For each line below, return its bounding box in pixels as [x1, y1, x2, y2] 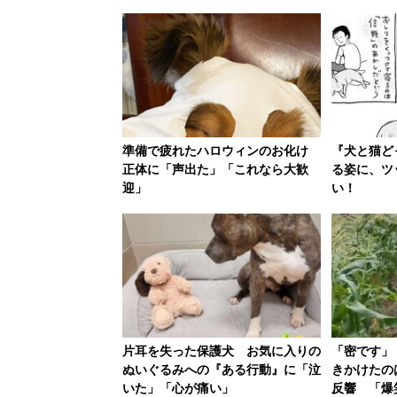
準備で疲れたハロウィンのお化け [122, 143, 321, 158]
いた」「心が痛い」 [122, 380, 234, 395]
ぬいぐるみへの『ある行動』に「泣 [122, 362, 321, 377]
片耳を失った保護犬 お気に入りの [122, 343, 321, 358]
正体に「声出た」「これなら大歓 [122, 161, 308, 176]
